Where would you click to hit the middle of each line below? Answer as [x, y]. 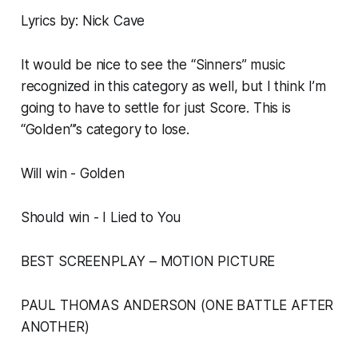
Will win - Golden [72, 174]
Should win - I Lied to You [101, 218]
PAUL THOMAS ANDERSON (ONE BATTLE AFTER [177, 306]
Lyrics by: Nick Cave [83, 21]
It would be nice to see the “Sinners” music [153, 65]
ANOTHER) [55, 327]
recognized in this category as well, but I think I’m [173, 87]
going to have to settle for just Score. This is [155, 108]
